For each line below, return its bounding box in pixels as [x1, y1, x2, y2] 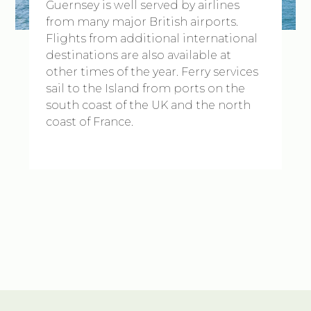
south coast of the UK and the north [46, 99, 251, 112]
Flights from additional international [46, 32, 258, 45]
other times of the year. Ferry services [46, 65, 259, 78]
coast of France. [46, 115, 134, 128]
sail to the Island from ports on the [46, 82, 246, 95]
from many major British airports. [46, 15, 239, 28]
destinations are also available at [46, 49, 232, 62]
